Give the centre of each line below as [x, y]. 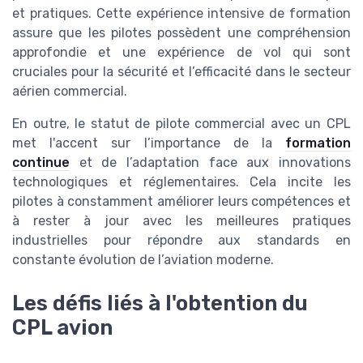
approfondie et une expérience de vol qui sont [181, 52]
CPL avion [62, 327]
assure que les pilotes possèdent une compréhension [181, 32]
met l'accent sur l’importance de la [149, 143]
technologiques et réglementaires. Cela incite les [181, 181]
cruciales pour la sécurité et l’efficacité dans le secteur [181, 71]
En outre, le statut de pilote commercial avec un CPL [181, 123]
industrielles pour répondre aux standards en [181, 240]
